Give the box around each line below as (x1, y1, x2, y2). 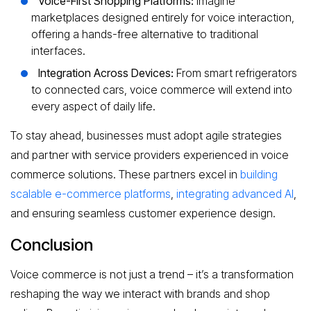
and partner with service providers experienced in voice (10, 147, 289, 162)
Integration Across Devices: (38, 65, 174, 80)
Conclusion (10, 234, 93, 255)
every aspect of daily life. (31, 99, 155, 113)
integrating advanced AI (176, 186, 294, 201)
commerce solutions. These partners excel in (10, 167, 240, 181)
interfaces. (31, 43, 85, 58)
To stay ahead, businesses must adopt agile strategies (10, 128, 282, 142)
